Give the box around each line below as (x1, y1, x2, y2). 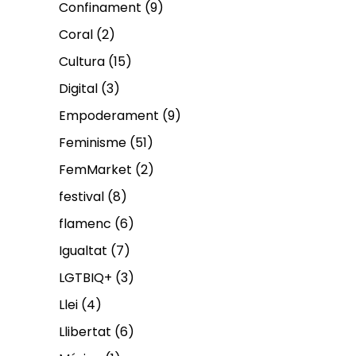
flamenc (59, 214, 111, 233)
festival (59, 187, 104, 206)
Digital (59, 79, 98, 98)
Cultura (59, 52, 105, 71)
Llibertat (59, 322, 111, 341)
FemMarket (59, 160, 132, 179)
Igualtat (59, 241, 107, 260)
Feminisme (59, 133, 126, 152)
